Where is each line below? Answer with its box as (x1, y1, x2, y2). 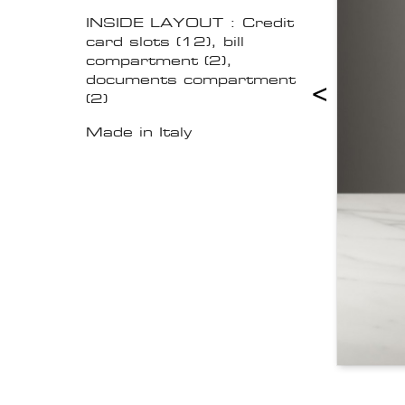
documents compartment (86, 71, 296, 89)
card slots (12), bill (86, 33, 244, 51)
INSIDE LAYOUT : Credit (86, 14, 294, 32)
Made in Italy (86, 123, 192, 141)
